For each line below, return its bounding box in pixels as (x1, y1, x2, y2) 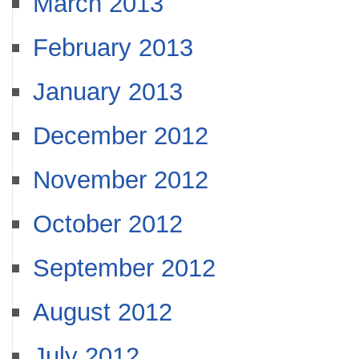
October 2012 (33, 210, 183, 238)
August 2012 (33, 298, 172, 326)
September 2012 (33, 254, 216, 282)
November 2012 (33, 166, 208, 194)
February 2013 (33, 34, 193, 62)
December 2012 (33, 122, 208, 150)
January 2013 (33, 78, 183, 106)
